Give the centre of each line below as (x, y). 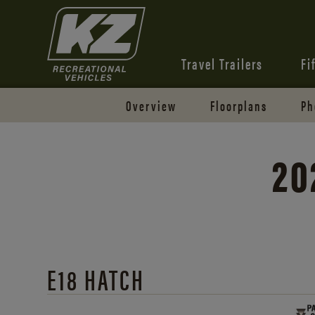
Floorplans (239, 105)
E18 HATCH (96, 279)
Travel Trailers (222, 63)
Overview (151, 105)
